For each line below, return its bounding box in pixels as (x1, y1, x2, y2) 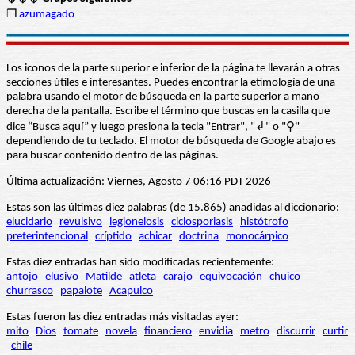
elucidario (6, 216, 52, 229)
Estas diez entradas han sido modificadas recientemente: (6, 257, 274, 269)
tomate (63, 326, 98, 338)
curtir (323, 326, 348, 338)
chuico (269, 271, 300, 284)
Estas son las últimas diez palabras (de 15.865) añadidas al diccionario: (6, 202, 339, 215)
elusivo (45, 271, 78, 284)
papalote (60, 285, 102, 298)
